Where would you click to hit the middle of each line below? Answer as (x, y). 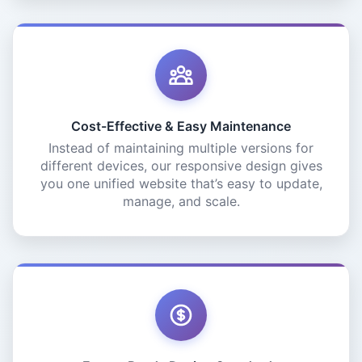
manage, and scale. (181, 201)
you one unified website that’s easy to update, (181, 183)
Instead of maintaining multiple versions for (181, 148)
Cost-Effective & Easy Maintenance (181, 126)
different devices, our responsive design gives (181, 166)
